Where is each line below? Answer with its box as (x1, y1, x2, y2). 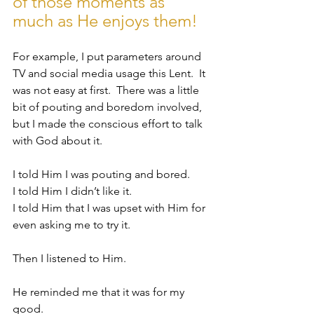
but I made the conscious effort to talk (13, 117, 205, 131)
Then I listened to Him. (13, 252, 132, 266)
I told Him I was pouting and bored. (13, 168, 196, 182)
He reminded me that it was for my (13, 285, 187, 299)
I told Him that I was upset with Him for (13, 201, 208, 215)
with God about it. (13, 134, 108, 148)
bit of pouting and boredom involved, (13, 100, 205, 114)
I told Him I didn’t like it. (13, 184, 137, 198)
